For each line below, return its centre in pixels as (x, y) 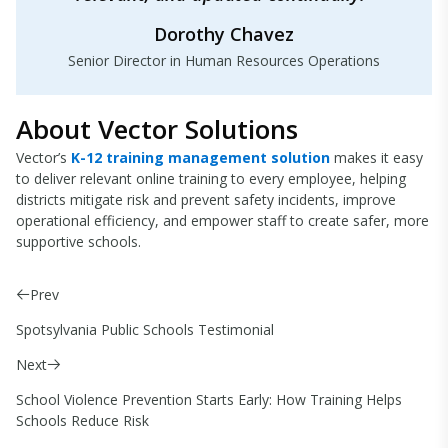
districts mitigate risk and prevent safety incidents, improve (206, 200)
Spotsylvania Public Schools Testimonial (145, 330)
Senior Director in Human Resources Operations (224, 61)
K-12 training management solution (200, 158)
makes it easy (376, 158)
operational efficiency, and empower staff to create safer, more (222, 221)
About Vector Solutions (157, 129)
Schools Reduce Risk (82, 421)
